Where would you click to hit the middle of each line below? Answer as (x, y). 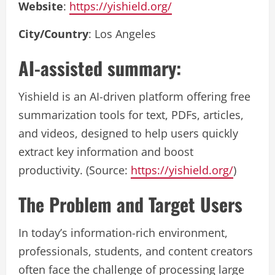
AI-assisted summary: (100, 68)
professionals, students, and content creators (136, 251)
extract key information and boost (106, 152)
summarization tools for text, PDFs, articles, (131, 115)
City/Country (53, 34)
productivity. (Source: (75, 170)
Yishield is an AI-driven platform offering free (134, 97)
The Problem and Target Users (130, 204)
